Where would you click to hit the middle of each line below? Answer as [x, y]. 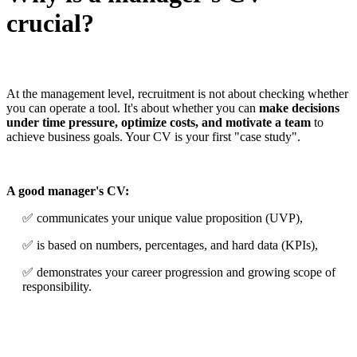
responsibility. [57, 286]
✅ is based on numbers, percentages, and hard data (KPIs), [170, 245]
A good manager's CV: [68, 191]
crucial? [50, 24]
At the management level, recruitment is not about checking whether [177, 94]
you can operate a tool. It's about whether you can [133, 108]
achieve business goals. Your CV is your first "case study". [153, 137]
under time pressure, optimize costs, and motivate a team [159, 122]
